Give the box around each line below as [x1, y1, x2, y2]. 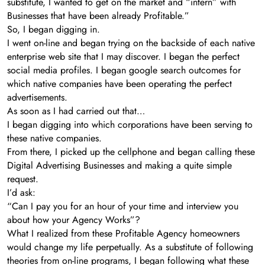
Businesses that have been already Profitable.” [7, 9, 189, 23]
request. [7, 172, 38, 186]
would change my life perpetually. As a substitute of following [7, 240, 253, 254]
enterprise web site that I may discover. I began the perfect [7, 50, 240, 64]
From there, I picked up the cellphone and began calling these [7, 145, 255, 159]
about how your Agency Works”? [7, 213, 140, 227]
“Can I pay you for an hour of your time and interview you [7, 199, 238, 214]
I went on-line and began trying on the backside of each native [7, 36, 255, 50]
